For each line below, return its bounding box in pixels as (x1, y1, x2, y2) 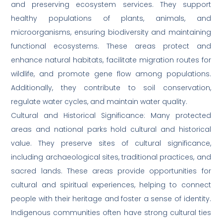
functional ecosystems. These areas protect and (11, 41, 211, 52)
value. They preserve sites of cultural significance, (11, 138, 211, 149)
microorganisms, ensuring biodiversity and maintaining (11, 27, 211, 38)
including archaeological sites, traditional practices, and (11, 152, 211, 163)
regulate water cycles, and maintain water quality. (11, 97, 188, 107)
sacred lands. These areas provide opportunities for (11, 166, 211, 176)
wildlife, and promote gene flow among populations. (11, 69, 211, 79)
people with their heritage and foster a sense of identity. (11, 194, 211, 204)
